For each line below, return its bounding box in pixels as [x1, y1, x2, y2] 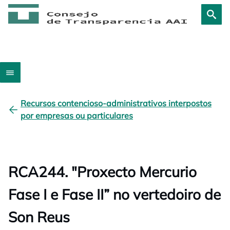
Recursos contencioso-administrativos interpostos [21, 98, 212, 108]
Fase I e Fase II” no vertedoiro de [8, 185, 221, 203]
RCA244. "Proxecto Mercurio [8, 163, 197, 181]
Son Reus [8, 208, 70, 226]
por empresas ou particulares [21, 110, 133, 121]
